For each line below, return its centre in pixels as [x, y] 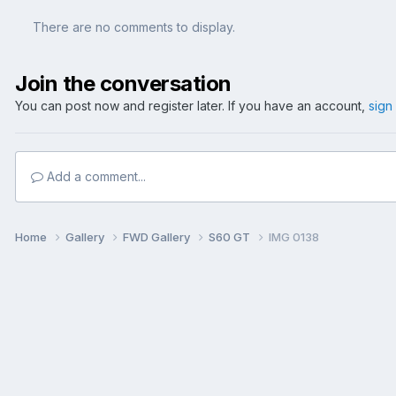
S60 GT [231, 236]
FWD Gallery [158, 236]
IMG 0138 [294, 236]
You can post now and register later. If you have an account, [192, 105]
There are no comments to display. [134, 27]
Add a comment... [95, 176]
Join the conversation [123, 83]
